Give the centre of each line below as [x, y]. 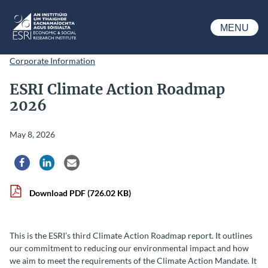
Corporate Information [52, 61]
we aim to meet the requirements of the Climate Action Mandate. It [133, 261]
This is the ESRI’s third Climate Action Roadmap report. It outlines [131, 236]
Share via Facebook [57, 167]
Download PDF [57, 193]
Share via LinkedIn [80, 167]
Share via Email [100, 167]
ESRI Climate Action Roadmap [117, 90]
